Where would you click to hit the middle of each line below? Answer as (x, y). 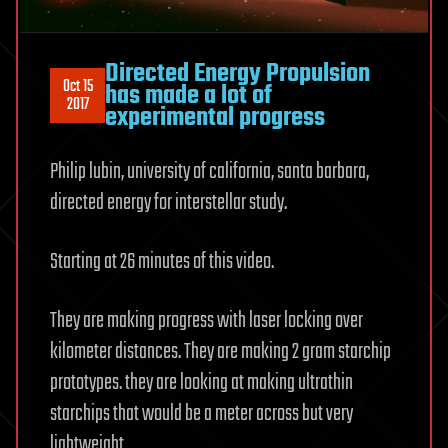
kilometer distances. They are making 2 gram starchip (220, 351)
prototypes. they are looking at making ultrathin (201, 382)
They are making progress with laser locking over (206, 320)
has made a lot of (188, 95)
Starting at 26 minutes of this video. (162, 261)
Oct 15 (77, 86)
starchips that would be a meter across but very (201, 413)
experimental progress (215, 117)
